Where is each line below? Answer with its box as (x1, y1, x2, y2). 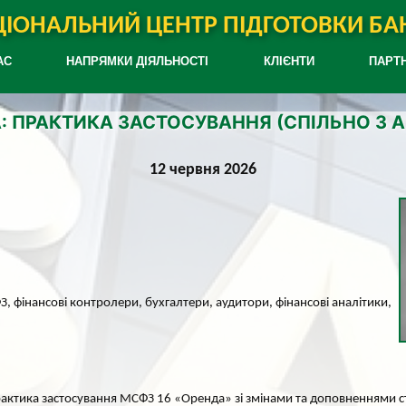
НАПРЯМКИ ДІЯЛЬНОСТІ (66, 54, 209, 68)
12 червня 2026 (150, 161, 256, 179)
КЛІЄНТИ (263, 54, 314, 68)
